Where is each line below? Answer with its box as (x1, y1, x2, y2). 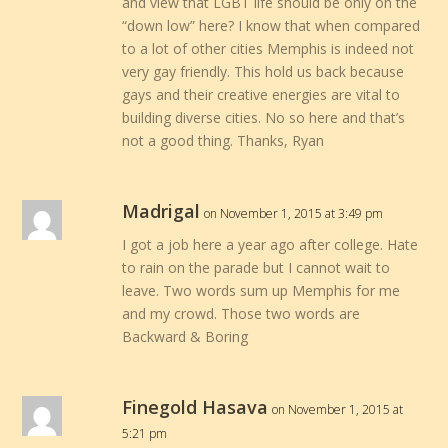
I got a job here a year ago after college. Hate (122, 235, 419, 255)
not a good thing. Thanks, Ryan (122, 131, 325, 151)
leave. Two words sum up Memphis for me (122, 281, 401, 301)
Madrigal (122, 199, 201, 224)
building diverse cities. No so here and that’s (122, 108, 406, 128)
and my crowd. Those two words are (122, 304, 361, 324)
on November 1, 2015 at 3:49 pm (204, 205, 384, 223)
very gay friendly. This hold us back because (122, 62, 405, 82)
